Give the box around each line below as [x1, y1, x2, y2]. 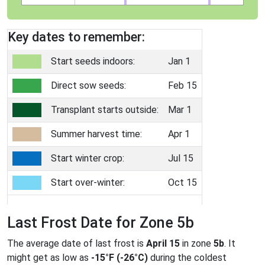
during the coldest [148, 251, 227, 263]
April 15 [146, 237, 180, 249]
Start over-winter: [51, 176, 125, 188]
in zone [180, 237, 214, 249]
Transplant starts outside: [51, 104, 159, 115]
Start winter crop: [51, 152, 124, 164]
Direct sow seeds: [51, 79, 126, 91]
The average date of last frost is [7, 237, 146, 249]
